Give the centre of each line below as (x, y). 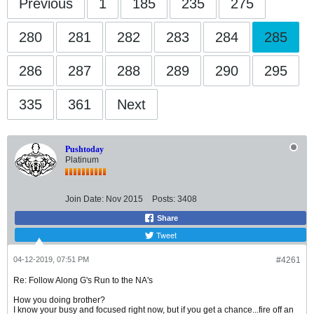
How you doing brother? (59, 300)
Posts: (164, 199)
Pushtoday (84, 150)
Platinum (82, 160)
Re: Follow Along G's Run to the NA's (83, 281)
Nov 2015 (124, 199)
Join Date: (84, 199)
